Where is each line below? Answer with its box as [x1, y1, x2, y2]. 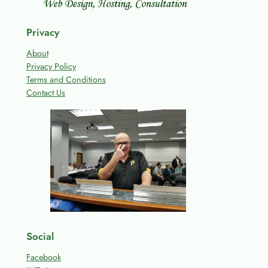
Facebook [26, 251, 61, 264]
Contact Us [26, 86, 65, 99]
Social [26, 229, 54, 244]
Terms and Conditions [26, 73, 106, 86]
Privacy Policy [26, 60, 76, 72]
